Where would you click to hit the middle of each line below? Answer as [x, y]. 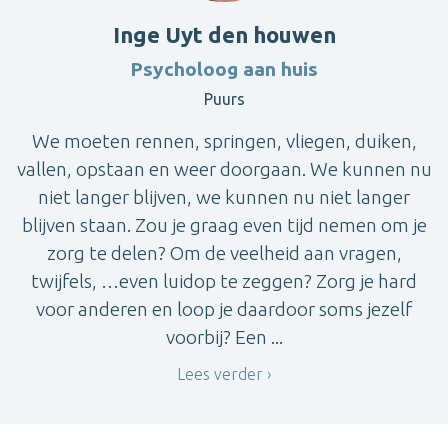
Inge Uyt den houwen [224, 34]
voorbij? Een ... [224, 336]
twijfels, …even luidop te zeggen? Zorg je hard [224, 280]
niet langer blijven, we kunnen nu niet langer [224, 196]
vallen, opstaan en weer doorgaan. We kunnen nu [224, 168]
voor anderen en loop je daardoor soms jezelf [224, 308]
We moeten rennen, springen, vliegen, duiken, [224, 140]
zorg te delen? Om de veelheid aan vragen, [224, 252]
